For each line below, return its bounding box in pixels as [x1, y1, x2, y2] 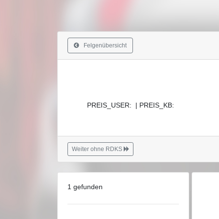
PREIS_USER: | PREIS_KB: [87, 102, 174, 109]
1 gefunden [67, 183, 103, 191]
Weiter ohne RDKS [72, 146, 124, 153]
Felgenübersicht [79, 42, 127, 49]
